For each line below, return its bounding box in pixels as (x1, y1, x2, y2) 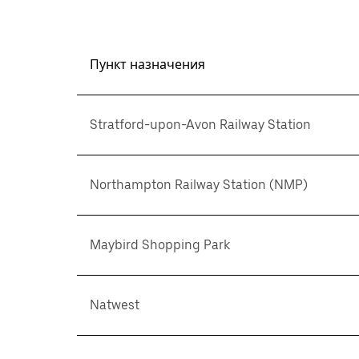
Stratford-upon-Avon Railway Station (90, 117, 311, 132)
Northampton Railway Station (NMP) (90, 177, 308, 192)
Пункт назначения (90, 57, 205, 72)
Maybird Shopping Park (90, 237, 230, 252)
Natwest (90, 297, 139, 313)
